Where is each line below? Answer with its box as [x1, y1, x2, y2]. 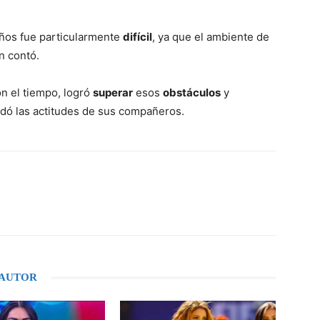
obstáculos [163, 86, 221, 99]
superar [93, 86, 133, 99]
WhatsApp [55, 200, 93, 211]
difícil [123, 30, 152, 44]
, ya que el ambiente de [152, 30, 269, 44]
